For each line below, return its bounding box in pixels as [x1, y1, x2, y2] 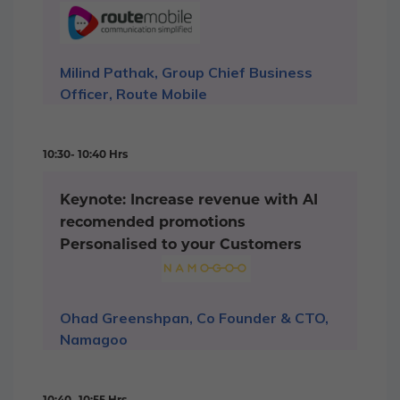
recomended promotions [60, 213, 246, 231]
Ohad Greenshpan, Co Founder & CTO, [60, 309, 329, 328]
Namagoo [60, 330, 128, 349]
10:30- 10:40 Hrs [43, 147, 128, 162]
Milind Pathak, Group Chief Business [60, 63, 312, 82]
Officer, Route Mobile [60, 85, 207, 104]
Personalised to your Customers [60, 236, 302, 254]
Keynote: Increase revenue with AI [60, 191, 318, 209]
